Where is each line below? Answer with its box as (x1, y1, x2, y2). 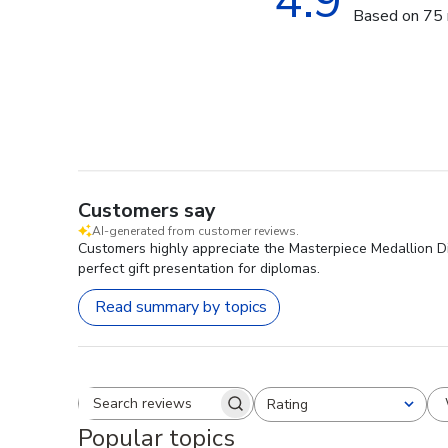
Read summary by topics (95, 296, 267, 319)
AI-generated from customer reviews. (92, 222, 299, 239)
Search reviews (164, 401, 271, 424)
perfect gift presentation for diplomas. (78, 258, 320, 278)
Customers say (78, 196, 216, 224)
